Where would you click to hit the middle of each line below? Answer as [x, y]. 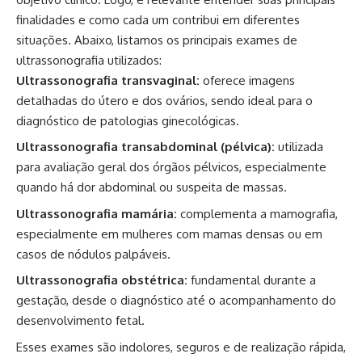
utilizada [299, 147]
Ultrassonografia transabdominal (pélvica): [145, 147]
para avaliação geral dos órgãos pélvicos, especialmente [171, 167]
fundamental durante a [252, 280]
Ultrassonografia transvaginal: [108, 80]
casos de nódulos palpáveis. [93, 254]
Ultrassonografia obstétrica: [102, 280]
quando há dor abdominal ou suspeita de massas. [152, 187]
